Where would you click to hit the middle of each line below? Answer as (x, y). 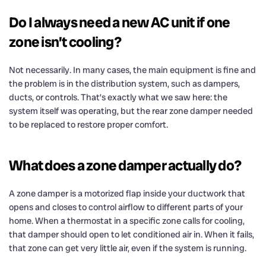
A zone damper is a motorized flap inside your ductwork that (127, 193)
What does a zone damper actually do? (125, 165)
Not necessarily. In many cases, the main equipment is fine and (132, 70)
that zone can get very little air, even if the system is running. (128, 248)
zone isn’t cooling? (65, 42)
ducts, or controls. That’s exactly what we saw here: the (118, 97)
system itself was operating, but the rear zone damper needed (131, 111)
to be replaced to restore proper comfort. (88, 124)
